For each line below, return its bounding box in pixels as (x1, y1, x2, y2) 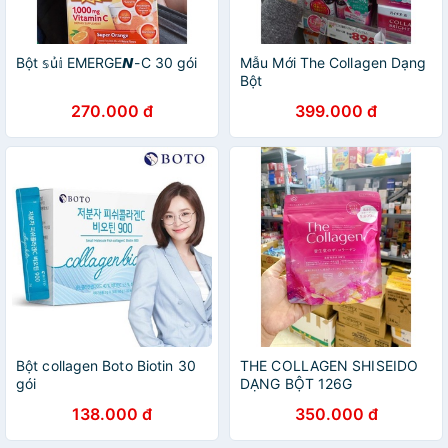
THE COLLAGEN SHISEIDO (240, 357, 419, 374)
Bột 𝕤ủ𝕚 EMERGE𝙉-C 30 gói (16, 54, 198, 71)
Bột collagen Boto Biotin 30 (16, 357, 196, 374)
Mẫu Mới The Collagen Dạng (240, 54, 427, 71)
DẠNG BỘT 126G (240, 375, 353, 392)
